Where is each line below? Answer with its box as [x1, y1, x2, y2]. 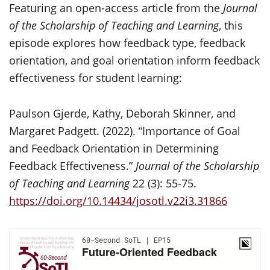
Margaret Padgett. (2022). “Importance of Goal [9, 124, 240, 138]
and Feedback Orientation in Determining [9, 141, 219, 155]
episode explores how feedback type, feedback [9, 36, 245, 50]
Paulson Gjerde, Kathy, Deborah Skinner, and [9, 106, 236, 121]
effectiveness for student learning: [9, 71, 182, 85]
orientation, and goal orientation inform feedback [9, 53, 260, 67]
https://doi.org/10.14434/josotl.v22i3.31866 [9, 193, 227, 208]
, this [219, 18, 243, 33]
